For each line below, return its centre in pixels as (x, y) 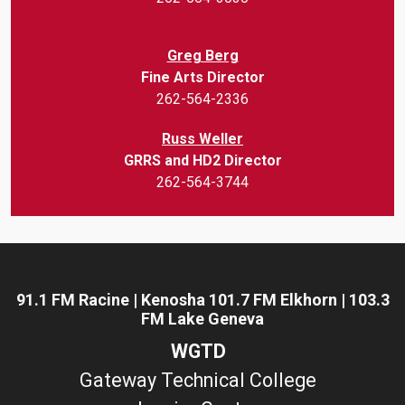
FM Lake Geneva (202, 318)
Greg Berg (202, 55)
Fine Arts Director (202, 77)
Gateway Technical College (202, 380)
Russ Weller (202, 138)
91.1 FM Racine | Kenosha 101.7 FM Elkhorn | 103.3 (202, 299)
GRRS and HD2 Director (202, 160)
